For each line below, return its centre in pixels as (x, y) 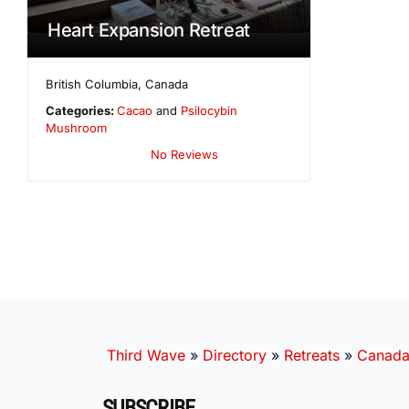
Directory (235, 355)
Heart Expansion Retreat (149, 30)
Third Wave (146, 355)
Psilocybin (210, 110)
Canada (167, 84)
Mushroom (76, 127)
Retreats (312, 355)
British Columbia (92, 84)
